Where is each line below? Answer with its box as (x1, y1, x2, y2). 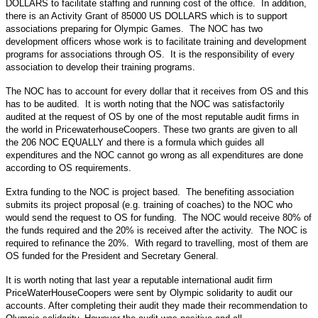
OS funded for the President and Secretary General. (6, 250, 219, 261)
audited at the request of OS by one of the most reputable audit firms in (6, 111, 299, 122)
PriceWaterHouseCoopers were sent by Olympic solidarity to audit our (6, 287, 292, 298)
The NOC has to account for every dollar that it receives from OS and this (6, 85, 309, 97)
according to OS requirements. (6, 162, 131, 173)
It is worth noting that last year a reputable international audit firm (6, 274, 273, 285)
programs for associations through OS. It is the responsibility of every (6, 48, 295, 60)
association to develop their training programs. (6, 61, 198, 72)
